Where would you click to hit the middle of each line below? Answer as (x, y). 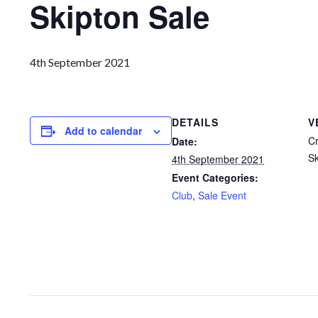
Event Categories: (215, 177)
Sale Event (222, 195)
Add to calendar (103, 131)
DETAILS (195, 122)
